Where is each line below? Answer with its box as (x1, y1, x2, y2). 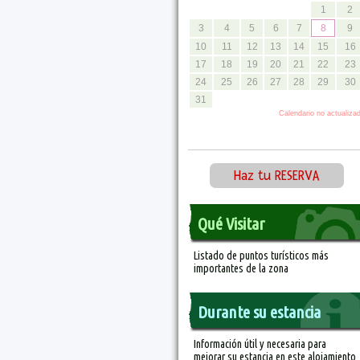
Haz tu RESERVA (233, 167, 320, 184)
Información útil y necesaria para (194, 337, 326, 350)
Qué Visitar (198, 214, 264, 233)
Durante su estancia (198, 302, 321, 321)
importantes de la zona (194, 262, 288, 275)
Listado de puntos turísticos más (194, 249, 329, 262)
